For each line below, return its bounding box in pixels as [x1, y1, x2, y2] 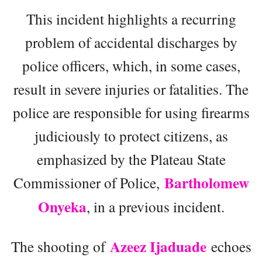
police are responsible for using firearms [12, 102, 250, 122]
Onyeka [37, 195, 87, 218]
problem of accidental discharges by [25, 32, 237, 52]
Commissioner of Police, [13, 172, 164, 192]
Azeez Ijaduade [109, 235, 206, 257]
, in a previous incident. [86, 196, 225, 216]
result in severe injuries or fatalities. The [13, 78, 249, 99]
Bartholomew [164, 171, 249, 194]
